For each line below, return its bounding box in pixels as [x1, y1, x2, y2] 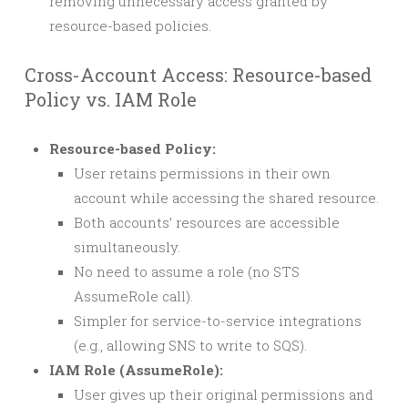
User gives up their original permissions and [74, 385, 373, 403]
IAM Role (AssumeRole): [49, 361, 223, 379]
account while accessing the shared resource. [74, 189, 379, 207]
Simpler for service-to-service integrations [74, 311, 362, 330]
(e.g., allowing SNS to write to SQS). [74, 336, 307, 354]
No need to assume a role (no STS [74, 262, 300, 280]
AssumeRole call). [74, 287, 193, 305]
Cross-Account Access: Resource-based [25, 63, 372, 87]
